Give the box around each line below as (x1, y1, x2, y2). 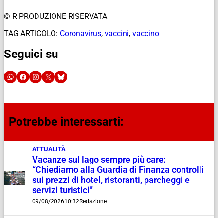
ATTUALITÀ (32, 145, 66, 153)
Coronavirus (60, 28, 101, 38)
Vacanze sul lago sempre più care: (32, 155, 166, 165)
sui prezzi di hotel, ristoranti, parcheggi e (32, 175, 190, 185)
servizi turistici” (32, 185, 93, 196)
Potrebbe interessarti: (9, 115, 124, 129)
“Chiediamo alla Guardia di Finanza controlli (32, 165, 204, 175)
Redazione (79, 198, 107, 205)
